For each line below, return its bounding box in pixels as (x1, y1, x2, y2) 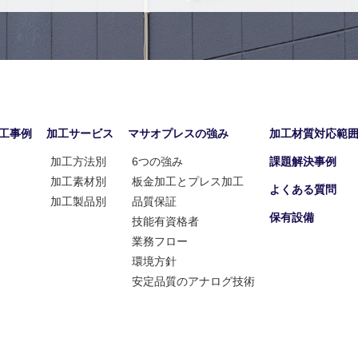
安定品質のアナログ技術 (132, 275, 255, 288)
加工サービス (46, 127, 113, 140)
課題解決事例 (269, 155, 336, 168)
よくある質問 (269, 183, 336, 196)
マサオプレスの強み (128, 127, 229, 140)
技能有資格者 (132, 215, 199, 228)
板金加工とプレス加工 (132, 175, 244, 188)
